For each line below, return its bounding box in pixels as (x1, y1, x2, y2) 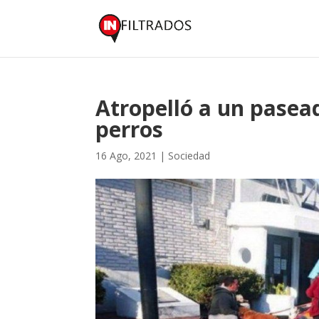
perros (95, 115, 164, 144)
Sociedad (168, 149, 211, 162)
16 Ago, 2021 (95, 149, 157, 162)
